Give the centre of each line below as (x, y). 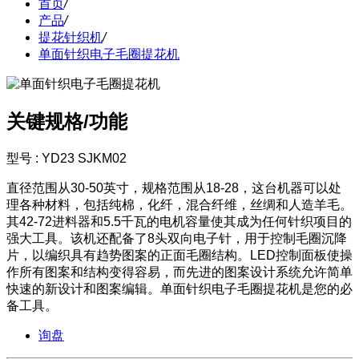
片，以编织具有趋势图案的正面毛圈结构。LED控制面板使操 (179, 255)
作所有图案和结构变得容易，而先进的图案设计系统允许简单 (179, 272)
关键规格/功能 (67, 121)
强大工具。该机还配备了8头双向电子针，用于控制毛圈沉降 (177, 238)
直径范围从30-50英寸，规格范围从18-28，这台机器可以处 (174, 188)
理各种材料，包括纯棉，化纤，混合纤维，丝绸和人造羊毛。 (179, 204)
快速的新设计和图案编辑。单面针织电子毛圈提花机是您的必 (179, 288)
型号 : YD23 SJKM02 (67, 158)
